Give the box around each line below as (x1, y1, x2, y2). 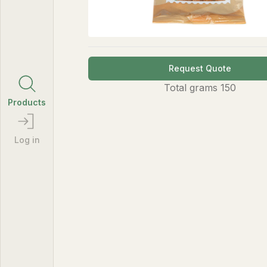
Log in (14, 135, 40, 145)
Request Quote (168, 63, 231, 73)
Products (8, 97, 46, 107)
